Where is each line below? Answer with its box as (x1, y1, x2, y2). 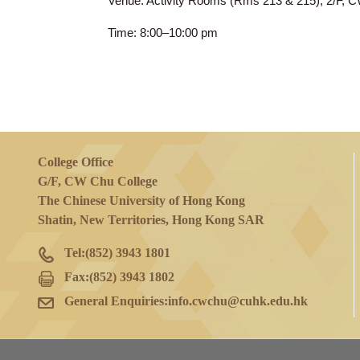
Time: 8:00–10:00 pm (120, 69, 243, 84)
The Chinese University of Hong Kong (42, 255, 272, 271)
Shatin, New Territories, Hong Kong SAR (42, 276, 294, 292)
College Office (42, 212, 126, 228)
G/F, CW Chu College (42, 234, 175, 250)
